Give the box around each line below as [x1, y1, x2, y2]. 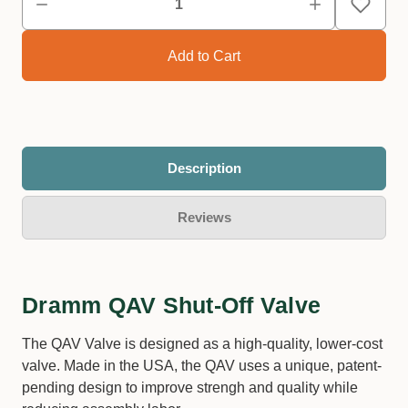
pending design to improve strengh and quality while [22, 380, 358, 395]
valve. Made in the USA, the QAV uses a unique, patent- [22, 358, 382, 373]
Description [167, 160, 241, 176]
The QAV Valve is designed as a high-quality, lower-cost [22, 336, 382, 352]
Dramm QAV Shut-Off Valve [22, 292, 321, 318]
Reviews [177, 209, 231, 225]
